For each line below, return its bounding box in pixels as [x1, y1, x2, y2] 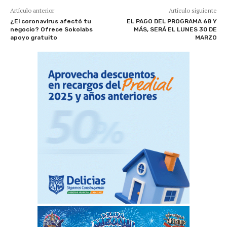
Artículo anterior [10, 6, 54, 14]
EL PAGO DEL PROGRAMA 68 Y [126, 17, 217, 25]
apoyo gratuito [10, 33, 57, 41]
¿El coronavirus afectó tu [10, 17, 91, 25]
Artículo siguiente [168, 6, 217, 14]
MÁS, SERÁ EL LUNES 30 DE [133, 25, 217, 33]
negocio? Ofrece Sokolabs [10, 25, 93, 33]
